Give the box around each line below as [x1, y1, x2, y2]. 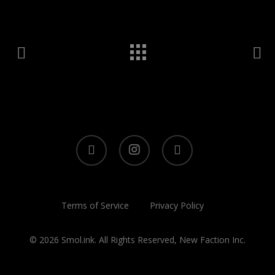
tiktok [161, 135, 184, 147]
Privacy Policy [150, 199, 204, 211]
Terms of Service [61, 199, 130, 211]
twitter [75, 135, 101, 147]
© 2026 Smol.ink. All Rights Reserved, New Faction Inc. [29, 234, 246, 246]
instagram [118, 135, 158, 147]
